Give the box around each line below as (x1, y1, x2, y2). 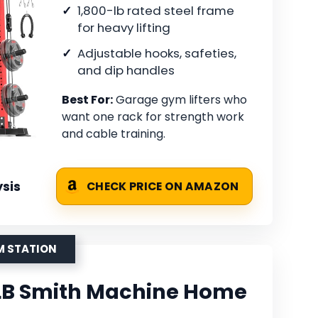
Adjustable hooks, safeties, (77, 44, 236, 62)
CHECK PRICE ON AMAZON (87, 179, 239, 194)
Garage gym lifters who (113, 91, 247, 108)
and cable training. (62, 125, 165, 142)
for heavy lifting (77, 18, 170, 36)
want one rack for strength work (62, 108, 244, 125)
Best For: (62, 91, 113, 108)
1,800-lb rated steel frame (77, 1, 234, 19)
